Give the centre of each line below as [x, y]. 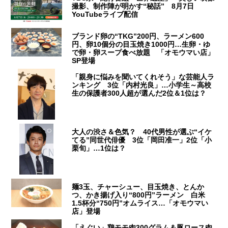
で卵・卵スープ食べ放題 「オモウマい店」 [143, 53]
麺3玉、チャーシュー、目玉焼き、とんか [138, 187]
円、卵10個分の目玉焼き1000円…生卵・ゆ [141, 45]
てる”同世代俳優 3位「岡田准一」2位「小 [142, 140]
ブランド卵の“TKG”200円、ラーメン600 [138, 36]
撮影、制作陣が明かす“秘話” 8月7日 [133, 6]
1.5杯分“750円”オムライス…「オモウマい [140, 203]
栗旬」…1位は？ [99, 148]
